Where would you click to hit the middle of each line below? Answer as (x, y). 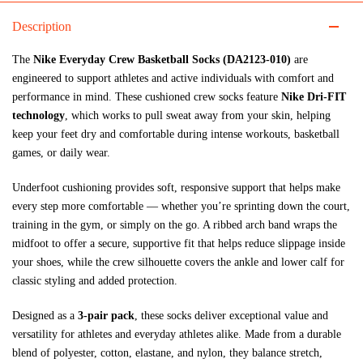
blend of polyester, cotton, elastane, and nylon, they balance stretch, (167, 353)
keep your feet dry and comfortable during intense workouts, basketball (176, 134)
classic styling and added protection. (95, 281)
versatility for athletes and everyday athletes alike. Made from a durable (177, 334)
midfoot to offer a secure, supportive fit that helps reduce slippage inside (179, 243)
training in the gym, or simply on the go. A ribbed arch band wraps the (175, 225)
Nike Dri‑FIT (314, 97)
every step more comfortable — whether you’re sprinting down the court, (181, 206)
